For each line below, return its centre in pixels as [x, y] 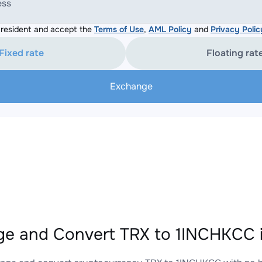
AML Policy [170, 29]
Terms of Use [119, 29]
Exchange [131, 86]
